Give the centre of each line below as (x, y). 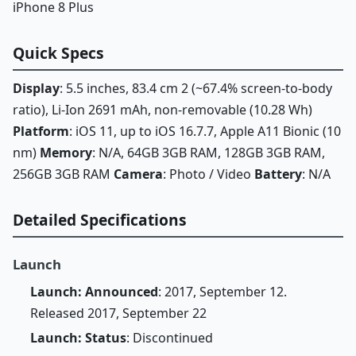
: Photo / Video (209, 174)
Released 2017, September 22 (118, 313)
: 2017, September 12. (222, 291)
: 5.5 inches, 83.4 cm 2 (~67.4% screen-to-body (196, 89)
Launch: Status (78, 338)
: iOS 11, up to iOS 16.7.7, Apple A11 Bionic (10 (205, 132)
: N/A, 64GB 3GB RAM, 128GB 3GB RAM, (209, 153)
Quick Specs (58, 52)
